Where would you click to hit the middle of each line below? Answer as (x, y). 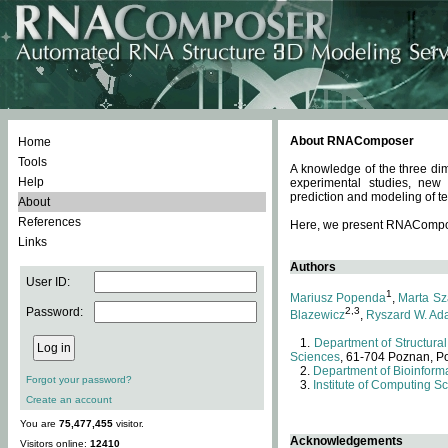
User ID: (48, 282)
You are (39, 423)
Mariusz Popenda (338, 298)
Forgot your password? (79, 379)
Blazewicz (317, 315)
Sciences (315, 357)
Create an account (69, 399)
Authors (313, 267)
